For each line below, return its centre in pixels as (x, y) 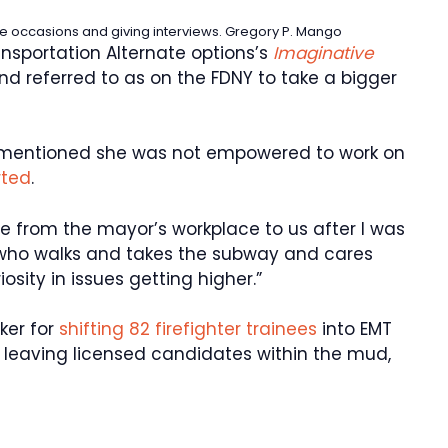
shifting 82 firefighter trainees (188, 329)
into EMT (354, 329)
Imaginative (323, 52)
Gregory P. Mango (283, 31)
